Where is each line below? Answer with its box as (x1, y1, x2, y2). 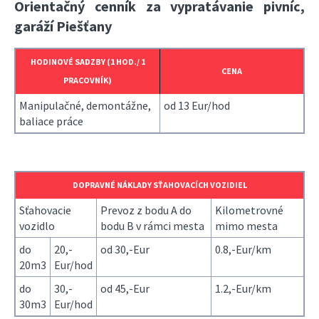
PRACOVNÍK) (63, 75, 112, 86)
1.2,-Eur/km (215, 281, 271, 296)
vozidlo (19, 219, 55, 234)
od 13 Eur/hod (164, 98, 230, 113)
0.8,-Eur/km (215, 242, 271, 257)
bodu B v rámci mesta (100, 219, 204, 234)
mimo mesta (215, 219, 278, 234)
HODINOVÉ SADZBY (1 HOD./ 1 (30, 56, 145, 68)
